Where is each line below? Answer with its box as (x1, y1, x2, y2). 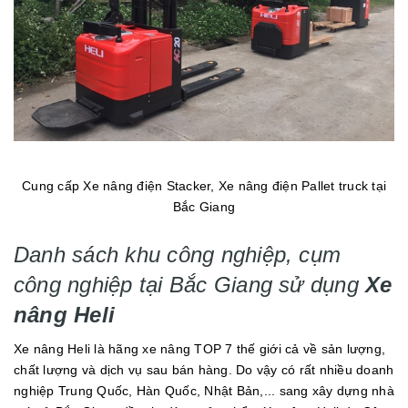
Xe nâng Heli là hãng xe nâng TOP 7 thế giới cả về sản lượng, (14, 342, 385, 357)
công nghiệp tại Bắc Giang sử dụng (14, 272, 366, 298)
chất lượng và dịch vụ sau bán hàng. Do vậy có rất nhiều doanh (14, 362, 394, 378)
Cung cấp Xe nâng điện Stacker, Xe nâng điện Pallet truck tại (22, 178, 386, 194)
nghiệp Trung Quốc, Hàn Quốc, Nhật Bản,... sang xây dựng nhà (14, 383, 394, 399)
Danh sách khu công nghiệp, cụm (14, 242, 342, 268)
